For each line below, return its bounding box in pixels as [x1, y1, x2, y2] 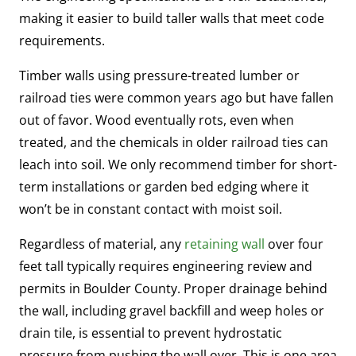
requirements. [19, 31, 105, 49]
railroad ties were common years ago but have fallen [19, 88, 334, 106]
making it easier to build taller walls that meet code [19, 9, 324, 27]
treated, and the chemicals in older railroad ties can [19, 133, 328, 151]
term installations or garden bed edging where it [19, 177, 309, 195]
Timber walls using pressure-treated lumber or [19, 66, 300, 84]
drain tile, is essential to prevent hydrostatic [19, 323, 282, 342]
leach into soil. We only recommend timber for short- [19, 155, 337, 173]
